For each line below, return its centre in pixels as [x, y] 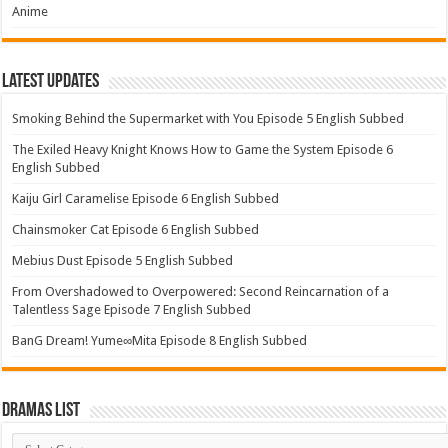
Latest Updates [51, 82]
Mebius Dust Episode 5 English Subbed [123, 260]
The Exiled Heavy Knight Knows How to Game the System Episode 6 [203, 149]
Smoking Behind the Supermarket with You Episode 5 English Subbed [208, 118]
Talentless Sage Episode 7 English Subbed [132, 309]
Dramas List [41, 411]
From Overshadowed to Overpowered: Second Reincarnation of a [201, 291]
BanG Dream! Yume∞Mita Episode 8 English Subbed [160, 340]
